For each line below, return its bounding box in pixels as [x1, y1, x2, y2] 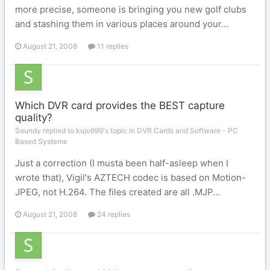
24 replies [95, 210, 130, 219]
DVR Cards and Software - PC [137, 126, 238, 135]
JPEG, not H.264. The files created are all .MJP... [15, 186, 220, 198]
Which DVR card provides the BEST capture [15, 99, 225, 111]
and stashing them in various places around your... [15, 18, 228, 30]
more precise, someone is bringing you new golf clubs [15, 4, 246, 15]
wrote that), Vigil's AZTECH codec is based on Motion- [15, 172, 246, 183]
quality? [15, 111, 52, 124]
